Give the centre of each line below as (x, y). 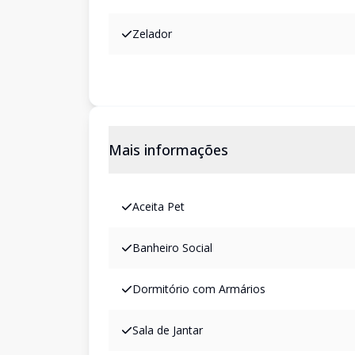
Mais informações (168, 150)
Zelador (152, 34)
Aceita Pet (158, 206)
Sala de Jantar (168, 330)
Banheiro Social (172, 248)
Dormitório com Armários (199, 289)
